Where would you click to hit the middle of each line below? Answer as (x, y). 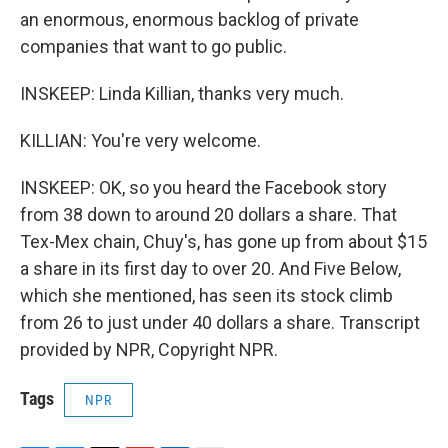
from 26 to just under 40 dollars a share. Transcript (220, 323)
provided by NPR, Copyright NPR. (149, 350)
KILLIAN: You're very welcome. (140, 141)
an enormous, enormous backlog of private (189, 20)
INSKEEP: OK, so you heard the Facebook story (203, 188)
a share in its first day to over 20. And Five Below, (210, 269)
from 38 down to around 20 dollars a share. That (208, 215)
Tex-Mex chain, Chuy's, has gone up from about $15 (223, 242)
